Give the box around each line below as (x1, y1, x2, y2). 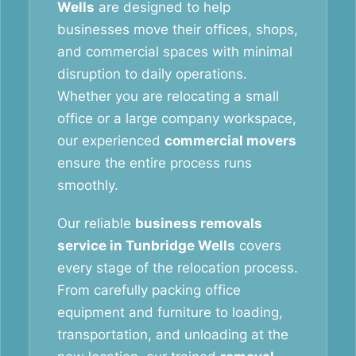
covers (235, 238, 281, 253)
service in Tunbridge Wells (57, 238, 235, 253)
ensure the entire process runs (57, 155, 252, 171)
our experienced (57, 133, 164, 149)
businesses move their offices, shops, (57, 21, 298, 37)
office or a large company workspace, (57, 110, 296, 126)
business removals (135, 215, 262, 231)
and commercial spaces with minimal (57, 44, 292, 60)
